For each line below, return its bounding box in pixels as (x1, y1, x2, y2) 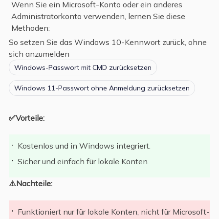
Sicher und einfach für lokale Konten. (18, 156, 150, 166)
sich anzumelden (8, 49, 69, 59)
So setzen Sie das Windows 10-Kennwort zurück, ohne (8, 37, 207, 47)
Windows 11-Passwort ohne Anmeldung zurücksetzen (14, 84, 190, 93)
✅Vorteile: (8, 112, 44, 123)
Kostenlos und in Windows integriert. (18, 141, 151, 151)
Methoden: (11, 23, 50, 33)
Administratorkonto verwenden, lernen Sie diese (11, 11, 185, 22)
